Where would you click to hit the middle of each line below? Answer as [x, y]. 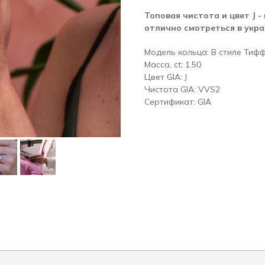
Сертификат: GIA [178, 102]
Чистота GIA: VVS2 [182, 90]
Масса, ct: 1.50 [173, 65]
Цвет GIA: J [166, 77]
